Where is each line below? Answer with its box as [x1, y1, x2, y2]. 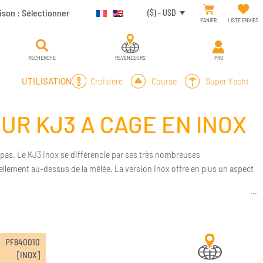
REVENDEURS [114, 54, 146, 61]
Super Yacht [202, 75, 249, 86]
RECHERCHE [28, 54, 56, 61]
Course [148, 75, 177, 86]
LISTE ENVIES [228, 16, 259, 23]
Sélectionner [21, 7, 69, 18]
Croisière [89, 75, 123, 86]
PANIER [200, 16, 217, 23]
